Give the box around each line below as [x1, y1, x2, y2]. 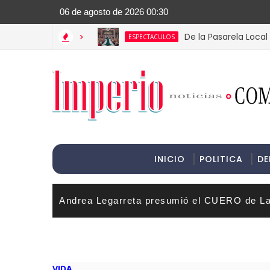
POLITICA [199, 153, 243, 165]
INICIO [154, 153, 185, 165]
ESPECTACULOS [87, 33, 134, 41]
